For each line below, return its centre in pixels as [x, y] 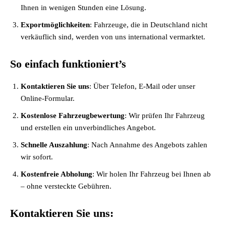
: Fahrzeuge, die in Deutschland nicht [149, 25]
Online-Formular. [48, 98]
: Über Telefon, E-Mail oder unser [142, 86]
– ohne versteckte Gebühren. [66, 186]
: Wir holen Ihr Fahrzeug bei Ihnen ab [152, 174]
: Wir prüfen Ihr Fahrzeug [165, 116]
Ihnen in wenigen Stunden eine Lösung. [83, 8]
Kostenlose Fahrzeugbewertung [73, 116]
